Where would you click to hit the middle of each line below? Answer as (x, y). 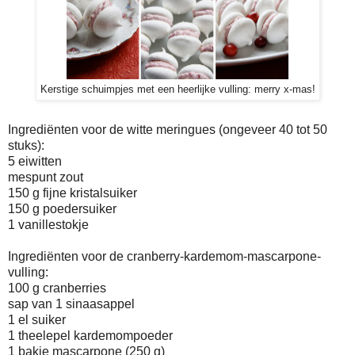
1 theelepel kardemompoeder (90, 336)
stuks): (26, 146)
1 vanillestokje (48, 225)
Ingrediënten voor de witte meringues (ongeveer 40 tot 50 (168, 130)
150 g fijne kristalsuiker (73, 193)
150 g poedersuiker (62, 209)
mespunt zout (46, 177)
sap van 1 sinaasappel (71, 304)
